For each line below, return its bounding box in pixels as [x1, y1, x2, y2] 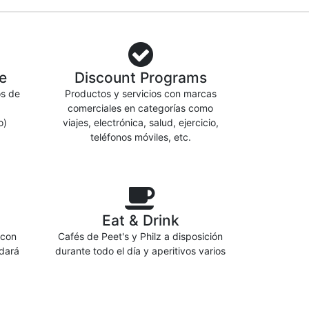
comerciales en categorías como [68, 102, 213, 114]
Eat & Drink [101, 212, 179, 229]
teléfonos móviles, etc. [90, 131, 191, 143]
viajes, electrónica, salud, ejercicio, [62, 117, 219, 128]
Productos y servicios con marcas [64, 88, 217, 99]
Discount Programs [74, 69, 207, 86]
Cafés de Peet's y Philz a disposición [58, 230, 223, 242]
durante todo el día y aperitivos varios [55, 245, 226, 257]
